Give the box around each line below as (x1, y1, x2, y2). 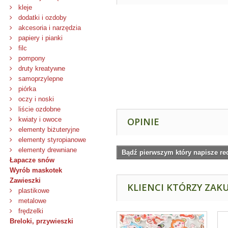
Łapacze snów (10, 156, 54, 164)
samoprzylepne (16, 75, 63, 82)
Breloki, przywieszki (10, 217, 73, 225)
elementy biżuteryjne (16, 126, 79, 133)
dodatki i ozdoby (16, 14, 67, 21)
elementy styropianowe (16, 136, 86, 144)
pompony (16, 54, 45, 62)
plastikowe (16, 187, 49, 194)
